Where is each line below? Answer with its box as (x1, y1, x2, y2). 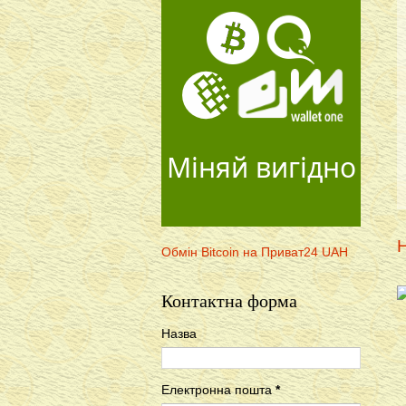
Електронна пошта (161, 382, 275, 397)
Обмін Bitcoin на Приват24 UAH (161, 246, 348, 260)
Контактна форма (161, 288, 297, 314)
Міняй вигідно (166, 149, 356, 187)
